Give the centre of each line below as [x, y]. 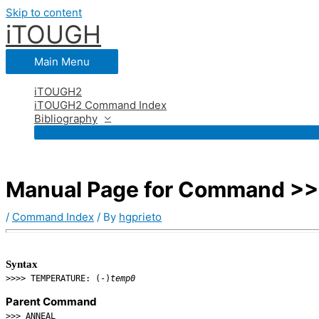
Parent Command [51, 302]
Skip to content [44, 12]
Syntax [22, 265]
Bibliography [66, 119]
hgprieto [140, 216]
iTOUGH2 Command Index [100, 105]
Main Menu [62, 62]
